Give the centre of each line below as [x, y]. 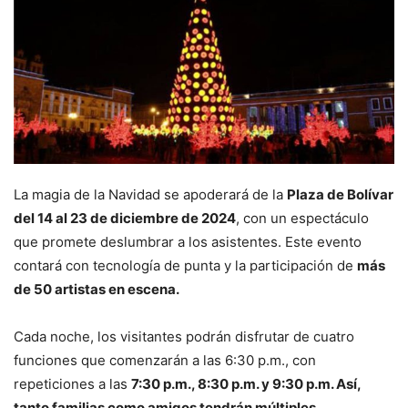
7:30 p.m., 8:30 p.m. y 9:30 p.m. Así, [246, 384]
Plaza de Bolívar [340, 195]
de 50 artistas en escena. [97, 290]
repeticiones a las [72, 384]
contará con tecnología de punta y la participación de [185, 266]
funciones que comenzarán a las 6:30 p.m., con [165, 361]
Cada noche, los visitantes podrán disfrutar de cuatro [184, 337]
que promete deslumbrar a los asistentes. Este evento [188, 242]
